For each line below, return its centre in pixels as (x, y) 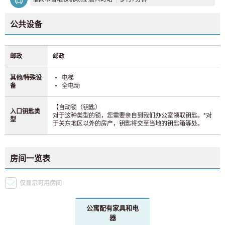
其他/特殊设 (26, 78)
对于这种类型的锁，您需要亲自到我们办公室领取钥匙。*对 (132, 116)
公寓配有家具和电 (113, 208)
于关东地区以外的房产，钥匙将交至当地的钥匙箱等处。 (128, 124)
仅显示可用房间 (41, 184)
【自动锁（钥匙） (77, 108)
